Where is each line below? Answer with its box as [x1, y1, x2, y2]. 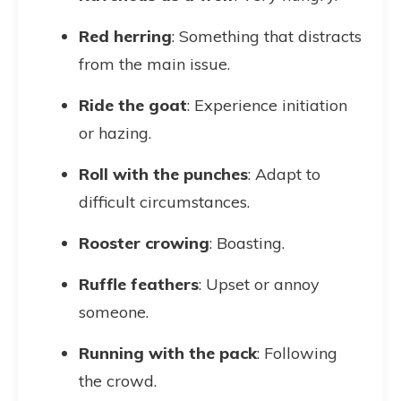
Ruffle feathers [79, 274, 199, 294]
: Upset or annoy [199, 274, 320, 294]
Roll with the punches [79, 164, 248, 184]
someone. [79, 302, 149, 322]
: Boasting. [209, 233, 285, 253]
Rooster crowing [79, 233, 209, 253]
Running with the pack [79, 343, 257, 363]
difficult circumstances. [79, 192, 250, 212]
